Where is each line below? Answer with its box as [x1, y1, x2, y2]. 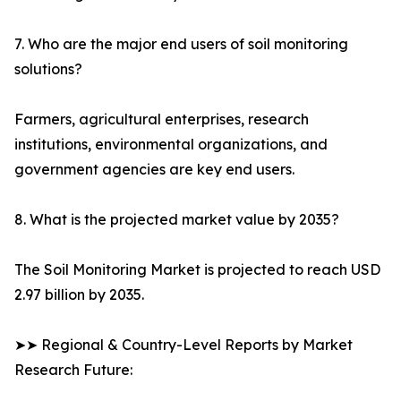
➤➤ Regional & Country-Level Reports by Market [14, 336, 353, 354]
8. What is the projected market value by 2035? [14, 210, 339, 229]
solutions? [14, 60, 82, 79]
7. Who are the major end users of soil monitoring [14, 35, 348, 54]
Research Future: [14, 361, 132, 380]
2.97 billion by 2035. [14, 286, 144, 304]
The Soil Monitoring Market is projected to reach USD [14, 260, 380, 279]
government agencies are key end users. [14, 160, 294, 179]
